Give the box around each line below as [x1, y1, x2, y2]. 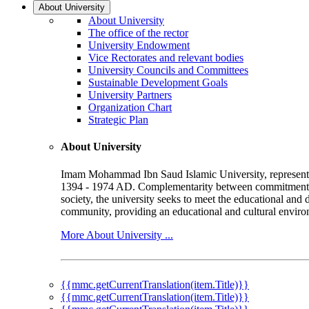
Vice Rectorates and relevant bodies [88, 52, 243, 64]
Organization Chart [88, 101, 172, 114]
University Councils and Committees [88, 64, 248, 77]
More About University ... [61, 228, 173, 241]
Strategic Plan [88, 114, 148, 126]
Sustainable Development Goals [88, 77, 228, 89]
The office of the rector [88, 27, 188, 39]
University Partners [88, 89, 172, 101]
